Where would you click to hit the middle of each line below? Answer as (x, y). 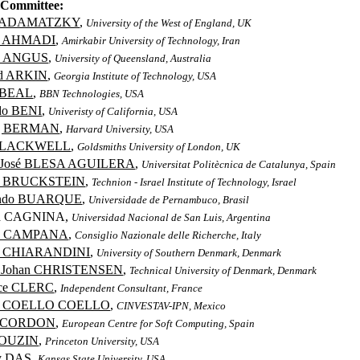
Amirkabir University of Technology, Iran (151, 41)
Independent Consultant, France (132, 288)
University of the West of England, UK (169, 23)
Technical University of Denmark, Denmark (223, 270)
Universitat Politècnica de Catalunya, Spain (239, 164)
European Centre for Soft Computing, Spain (159, 323)
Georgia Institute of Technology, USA (135, 76)
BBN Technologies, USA (92, 94)
